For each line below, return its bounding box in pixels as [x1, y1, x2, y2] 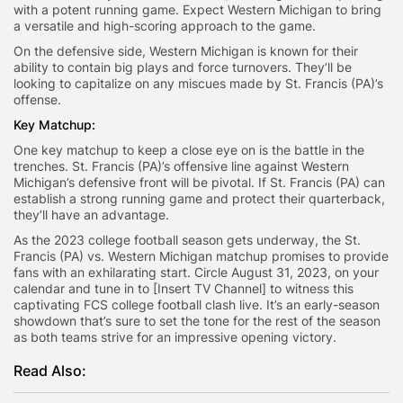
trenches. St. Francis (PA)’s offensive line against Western [13, 158, 349, 175]
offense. [13, 92, 61, 108]
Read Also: [13, 362, 86, 381]
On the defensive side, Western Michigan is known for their [13, 43, 358, 59]
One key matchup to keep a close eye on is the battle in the [13, 142, 364, 158]
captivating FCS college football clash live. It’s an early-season [13, 297, 380, 313]
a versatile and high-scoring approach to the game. [13, 18, 316, 34]
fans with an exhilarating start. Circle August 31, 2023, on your [13, 264, 379, 281]
